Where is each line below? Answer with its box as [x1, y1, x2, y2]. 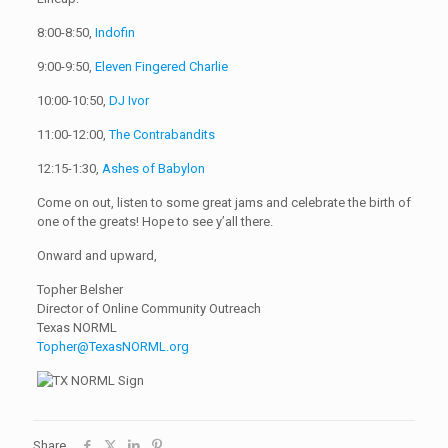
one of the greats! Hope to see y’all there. [36, 214, 273, 229]
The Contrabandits [108, 127, 215, 142]
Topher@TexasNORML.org [36, 339, 189, 354]
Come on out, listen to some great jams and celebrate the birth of [36, 195, 411, 210]
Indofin [94, 25, 135, 40]
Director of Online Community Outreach [36, 301, 261, 316]
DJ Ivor [108, 93, 149, 108]
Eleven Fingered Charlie [94, 59, 228, 74]
